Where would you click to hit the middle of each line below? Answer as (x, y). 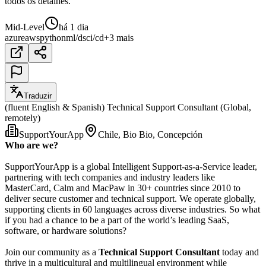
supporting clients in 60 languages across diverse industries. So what (132, 209)
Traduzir (38, 96)
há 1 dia (74, 27)
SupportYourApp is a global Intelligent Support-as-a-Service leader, (131, 166)
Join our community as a (52, 252)
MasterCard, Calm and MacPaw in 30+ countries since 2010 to (123, 188)
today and (240, 252)
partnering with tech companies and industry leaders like (110, 177)
